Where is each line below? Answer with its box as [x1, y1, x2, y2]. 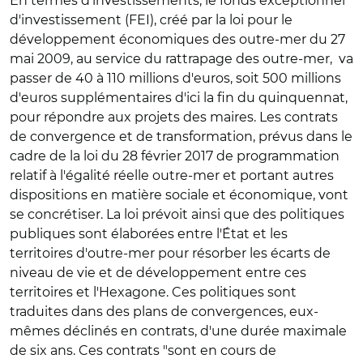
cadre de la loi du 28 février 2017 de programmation [10, 148, 340, 164]
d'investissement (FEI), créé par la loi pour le [10, 12, 293, 28]
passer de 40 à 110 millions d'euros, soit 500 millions [10, 70, 341, 86]
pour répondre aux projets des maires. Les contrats [10, 109, 338, 125]
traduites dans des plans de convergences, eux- [10, 304, 318, 319]
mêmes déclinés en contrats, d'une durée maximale [10, 323, 347, 339]
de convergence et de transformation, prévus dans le [10, 129, 352, 144]
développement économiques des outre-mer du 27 [10, 32, 345, 47]
